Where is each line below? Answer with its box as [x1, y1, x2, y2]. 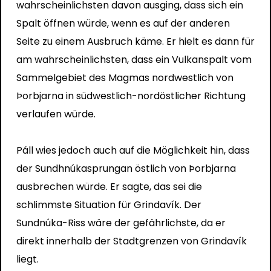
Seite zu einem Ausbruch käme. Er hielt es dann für [16, 34, 255, 48]
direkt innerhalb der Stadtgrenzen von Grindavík [16, 233, 247, 248]
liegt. [16, 252, 39, 266]
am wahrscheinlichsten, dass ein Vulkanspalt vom [16, 52, 252, 67]
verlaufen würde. [16, 106, 96, 121]
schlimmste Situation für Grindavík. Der [16, 197, 201, 212]
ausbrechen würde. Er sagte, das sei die [16, 179, 202, 194]
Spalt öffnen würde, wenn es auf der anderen [16, 16, 230, 30]
